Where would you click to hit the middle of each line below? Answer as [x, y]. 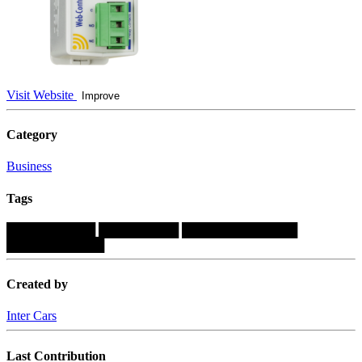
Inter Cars [32, 316]
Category [32, 135]
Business [29, 166]
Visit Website [42, 95]
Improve [101, 95]
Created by [37, 284]
